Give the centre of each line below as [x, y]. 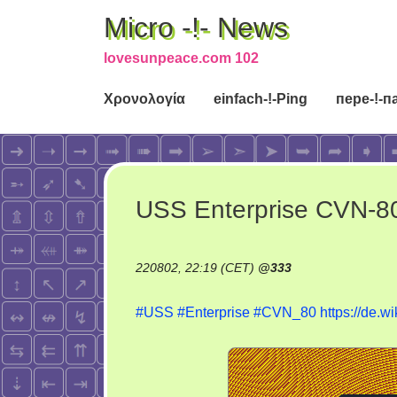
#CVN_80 [285, 312]
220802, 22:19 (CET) [197, 268]
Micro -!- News [196, 27]
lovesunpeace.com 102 [181, 58]
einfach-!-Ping [261, 99]
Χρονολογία [144, 99]
